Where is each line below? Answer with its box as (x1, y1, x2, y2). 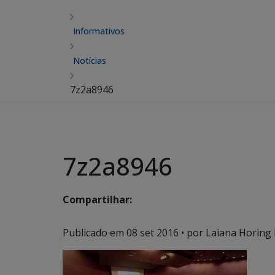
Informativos (73, 25, 125, 37)
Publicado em (63, 226, 126, 239)
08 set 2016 (126, 226, 179, 239)
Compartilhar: (63, 193, 132, 207)
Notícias (73, 55, 106, 66)
